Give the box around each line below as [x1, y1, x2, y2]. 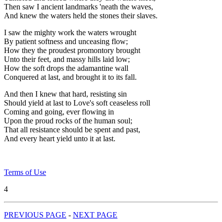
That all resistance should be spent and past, [4, 125, 140, 134]
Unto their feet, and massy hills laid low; [4, 55, 130, 63]
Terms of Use [4, 167, 46, 176]
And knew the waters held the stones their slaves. [4, 11, 158, 20]
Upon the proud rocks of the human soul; [4, 116, 132, 125]
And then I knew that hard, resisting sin [4, 89, 127, 98]
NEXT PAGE [73, 210, 117, 219]
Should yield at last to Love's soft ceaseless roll [4, 98, 150, 107]
